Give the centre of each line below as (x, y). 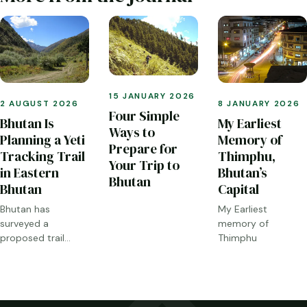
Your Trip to (144, 165)
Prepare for (143, 149)
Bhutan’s (242, 173)
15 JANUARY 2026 (152, 96)
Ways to (132, 133)
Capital (238, 189)
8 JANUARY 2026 (259, 103)
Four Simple (144, 116)
